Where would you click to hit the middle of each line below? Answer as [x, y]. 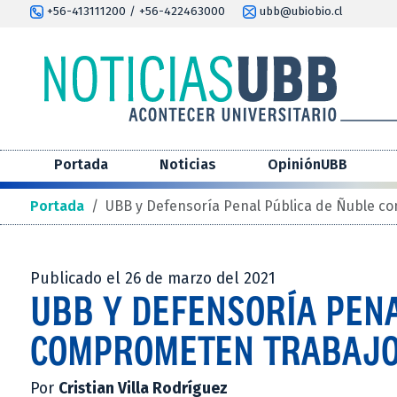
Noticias [188, 165]
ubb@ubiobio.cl [300, 12]
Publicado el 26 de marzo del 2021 [153, 279]
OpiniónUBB [307, 165]
